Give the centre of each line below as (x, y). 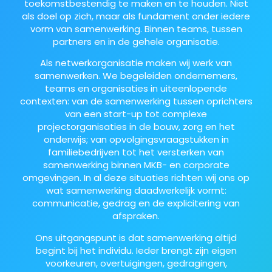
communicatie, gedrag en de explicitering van (136, 203)
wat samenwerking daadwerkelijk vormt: (136, 191)
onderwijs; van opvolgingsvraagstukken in (136, 140)
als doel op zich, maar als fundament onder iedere (136, 16)
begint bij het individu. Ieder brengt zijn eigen (136, 250)
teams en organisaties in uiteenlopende (136, 89)
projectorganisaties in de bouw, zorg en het (136, 127)
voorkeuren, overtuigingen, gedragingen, (136, 263)
